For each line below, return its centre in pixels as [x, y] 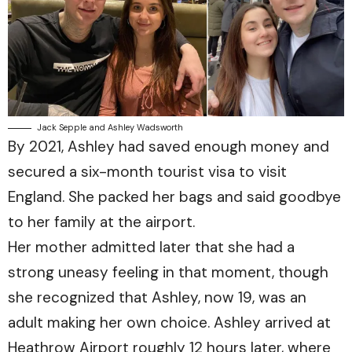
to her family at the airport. [101, 222]
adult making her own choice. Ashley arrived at [169, 322]
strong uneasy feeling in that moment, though [168, 272]
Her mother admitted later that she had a [151, 247]
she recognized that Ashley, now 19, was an [157, 297]
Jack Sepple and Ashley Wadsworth [110, 127]
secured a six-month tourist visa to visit [147, 171]
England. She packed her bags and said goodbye [174, 196]
